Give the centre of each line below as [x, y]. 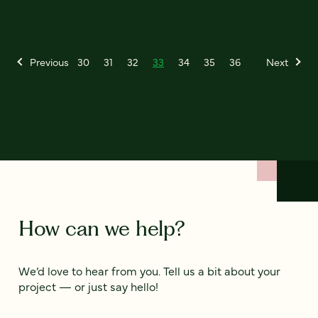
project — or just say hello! [88, 286]
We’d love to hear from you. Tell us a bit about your [149, 271]
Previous [49, 62]
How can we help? [102, 229]
